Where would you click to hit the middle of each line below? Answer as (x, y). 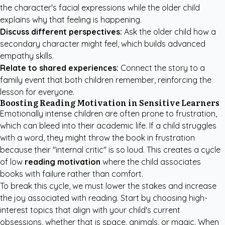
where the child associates (151, 162)
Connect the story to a (162, 68)
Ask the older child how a (169, 32)
